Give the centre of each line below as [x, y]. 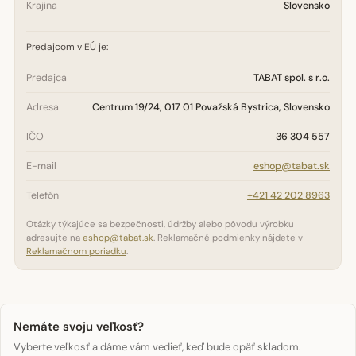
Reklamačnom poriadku [76, 252]
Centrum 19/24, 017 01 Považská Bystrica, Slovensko [211, 107]
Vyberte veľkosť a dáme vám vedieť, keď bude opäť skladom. [157, 347]
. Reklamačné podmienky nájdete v [228, 238]
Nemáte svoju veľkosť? [79, 327]
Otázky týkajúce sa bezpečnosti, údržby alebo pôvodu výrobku [160, 224]
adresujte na [54, 238]
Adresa [43, 107]
